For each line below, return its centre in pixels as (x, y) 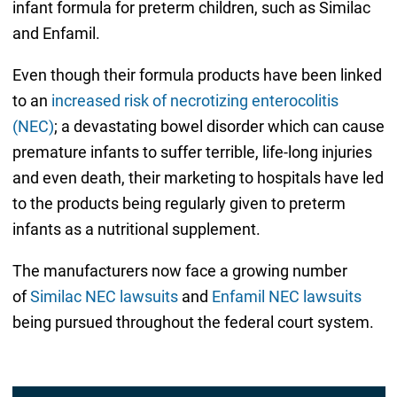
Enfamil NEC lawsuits (286, 296)
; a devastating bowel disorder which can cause (219, 126)
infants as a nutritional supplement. (136, 229)
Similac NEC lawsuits (104, 296)
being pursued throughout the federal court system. (193, 322)
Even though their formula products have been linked (197, 74)
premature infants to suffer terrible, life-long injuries (192, 152)
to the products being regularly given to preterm (179, 203)
